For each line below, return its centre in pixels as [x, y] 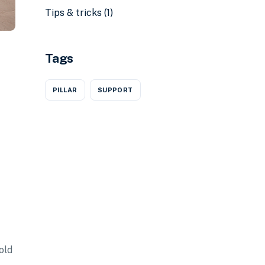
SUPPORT [115, 90]
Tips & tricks [73, 13]
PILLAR [65, 90]
